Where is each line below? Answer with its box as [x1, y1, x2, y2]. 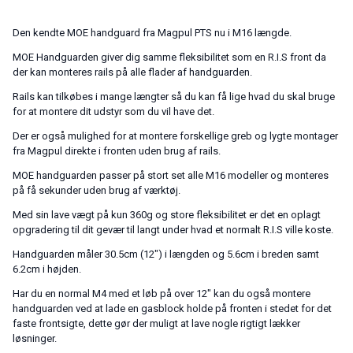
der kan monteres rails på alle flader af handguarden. [13, 66, 252, 79]
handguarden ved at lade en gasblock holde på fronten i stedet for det [13, 303, 332, 315]
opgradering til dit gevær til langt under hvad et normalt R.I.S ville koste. [13, 224, 333, 236]
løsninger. [13, 333, 57, 345]
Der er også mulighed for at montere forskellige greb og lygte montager [13, 130, 338, 143]
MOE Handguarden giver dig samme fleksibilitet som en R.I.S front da [13, 51, 326, 64]
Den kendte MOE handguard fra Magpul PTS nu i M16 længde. [13, 27, 292, 39]
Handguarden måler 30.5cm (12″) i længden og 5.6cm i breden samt [13, 248, 319, 261]
